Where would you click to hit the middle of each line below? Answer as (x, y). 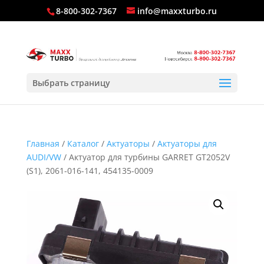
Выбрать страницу (71, 82)
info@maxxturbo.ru (177, 11)
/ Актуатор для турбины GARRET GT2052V (145, 157)
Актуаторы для (187, 143)
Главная (43, 143)
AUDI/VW (44, 157)
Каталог (83, 143)
